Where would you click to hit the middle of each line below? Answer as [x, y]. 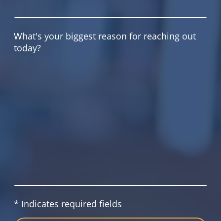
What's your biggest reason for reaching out [105, 36]
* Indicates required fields [68, 203]
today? [27, 48]
